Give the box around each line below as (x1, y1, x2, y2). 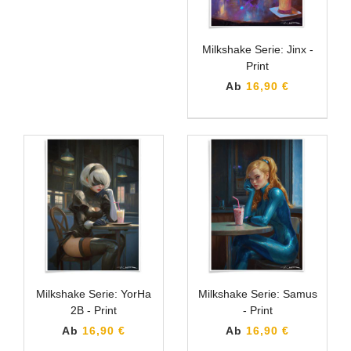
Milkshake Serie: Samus (197, 287, 317, 300)
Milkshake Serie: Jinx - (201, 42, 313, 56)
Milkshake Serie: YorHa (36, 287, 151, 300)
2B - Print (71, 303, 117, 317)
